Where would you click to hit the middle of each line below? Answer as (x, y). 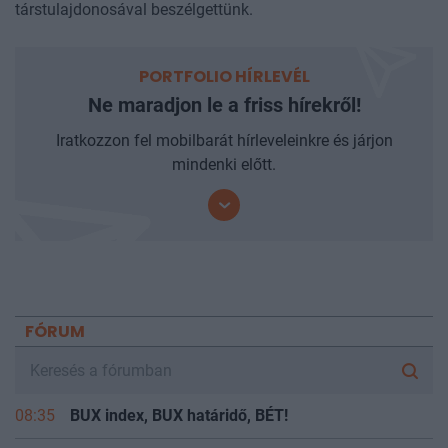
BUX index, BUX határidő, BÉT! (179, 416)
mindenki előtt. (224, 165)
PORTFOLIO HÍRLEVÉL (224, 77)
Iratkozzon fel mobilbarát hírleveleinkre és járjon (224, 141)
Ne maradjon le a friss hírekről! (224, 105)
